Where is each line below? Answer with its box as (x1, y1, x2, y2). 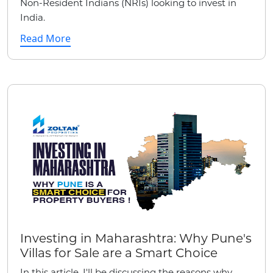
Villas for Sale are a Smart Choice (20, 245, 218, 260)
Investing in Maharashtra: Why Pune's (20, 230, 252, 246)
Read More (20, 31, 71, 45)
